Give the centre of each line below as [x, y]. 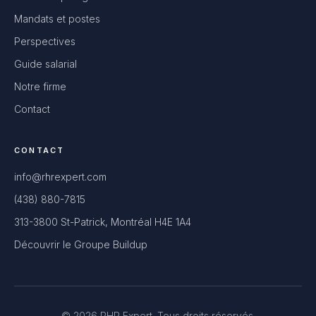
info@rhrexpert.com [60, 177]
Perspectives [45, 41]
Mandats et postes [57, 19]
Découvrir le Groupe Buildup [81, 244]
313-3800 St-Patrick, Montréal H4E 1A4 [103, 222]
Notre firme [40, 86]
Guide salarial [45, 64]
